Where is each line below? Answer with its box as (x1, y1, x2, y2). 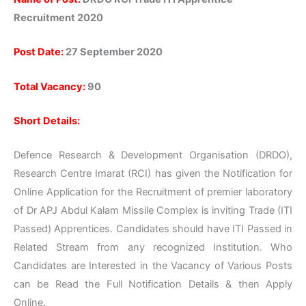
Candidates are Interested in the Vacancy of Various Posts (14, 260, 292, 273)
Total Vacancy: (14, 80, 85, 93)
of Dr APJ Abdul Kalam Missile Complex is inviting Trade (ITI (14, 204, 292, 217)
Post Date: (14, 46, 64, 59)
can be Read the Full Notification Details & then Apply (14, 278, 292, 291)
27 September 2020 (64, 46, 163, 59)
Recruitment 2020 (14, 12, 103, 25)
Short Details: (14, 115, 80, 128)
